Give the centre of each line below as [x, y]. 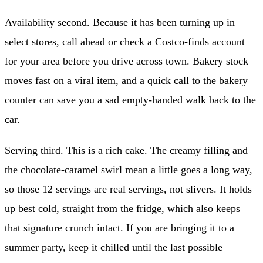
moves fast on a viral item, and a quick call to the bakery [126, 81]
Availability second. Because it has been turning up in [120, 23]
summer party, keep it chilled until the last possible [114, 247]
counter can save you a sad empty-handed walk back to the [130, 100]
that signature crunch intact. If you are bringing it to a [119, 228]
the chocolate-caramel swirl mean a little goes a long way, [129, 170]
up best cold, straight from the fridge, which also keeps [122, 209]
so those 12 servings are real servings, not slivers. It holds [128, 189]
